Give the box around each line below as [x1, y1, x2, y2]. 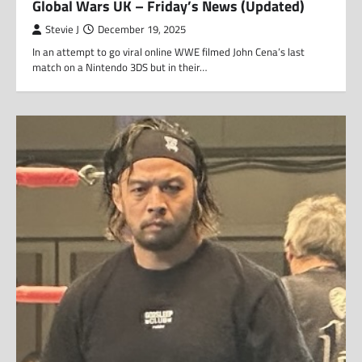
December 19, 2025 [98, 22, 186, 37]
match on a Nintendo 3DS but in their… [32, 59, 207, 75]
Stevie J [45, 22, 79, 37]
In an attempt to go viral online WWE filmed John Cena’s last [32, 44, 305, 60]
